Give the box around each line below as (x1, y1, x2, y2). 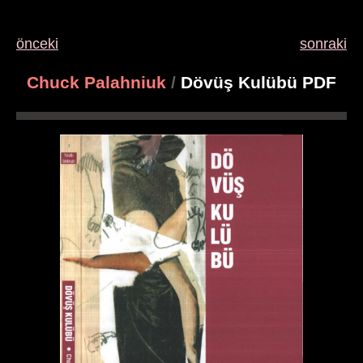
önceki (16, 36, 58, 52)
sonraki (300, 36, 347, 52)
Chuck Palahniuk (27, 73, 166, 92)
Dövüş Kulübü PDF (176, 73, 336, 92)
